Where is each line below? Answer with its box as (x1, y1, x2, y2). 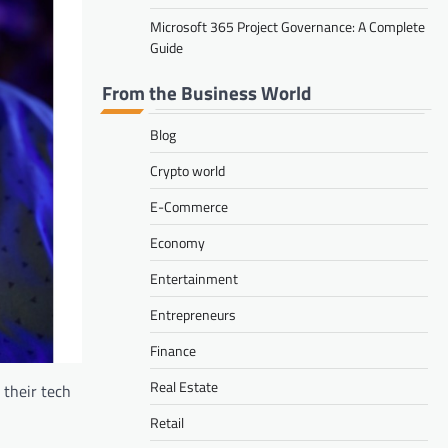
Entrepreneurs (150, 303, 236, 325)
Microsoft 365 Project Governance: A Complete (150, 15, 425, 37)
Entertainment (150, 267, 238, 289)
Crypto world (150, 159, 225, 181)
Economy (150, 231, 205, 253)
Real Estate (150, 375, 218, 397)
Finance (150, 339, 196, 361)
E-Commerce (150, 195, 228, 217)
